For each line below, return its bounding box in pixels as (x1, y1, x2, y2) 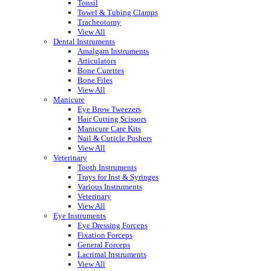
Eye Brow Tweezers (77, 105, 141, 114)
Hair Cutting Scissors (77, 114, 146, 124)
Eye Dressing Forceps (77, 221, 148, 230)
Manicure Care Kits (77, 124, 141, 134)
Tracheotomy (77, 18, 121, 27)
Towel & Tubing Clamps (77, 8, 158, 18)
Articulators (77, 56, 116, 66)
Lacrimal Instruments (77, 250, 146, 260)
